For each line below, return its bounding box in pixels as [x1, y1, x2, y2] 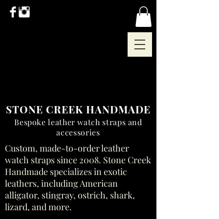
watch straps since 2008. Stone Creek [5, 154, 151, 166]
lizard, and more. [5, 201, 74, 213]
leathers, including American [5, 177, 118, 189]
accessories [56, 127, 100, 137]
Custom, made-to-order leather [5, 142, 129, 154]
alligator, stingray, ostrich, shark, [5, 189, 135, 201]
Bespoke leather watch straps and [14, 117, 142, 127]
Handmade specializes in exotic [5, 166, 127, 177]
